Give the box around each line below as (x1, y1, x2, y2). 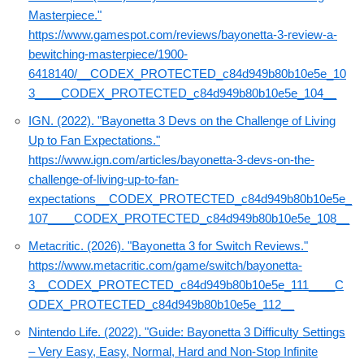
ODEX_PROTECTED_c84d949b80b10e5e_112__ (28, 297, 294, 312)
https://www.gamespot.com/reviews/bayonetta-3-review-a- (28, 28, 337, 42)
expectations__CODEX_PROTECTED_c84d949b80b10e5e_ (28, 192, 352, 206)
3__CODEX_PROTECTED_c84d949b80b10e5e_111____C (28, 278, 344, 292)
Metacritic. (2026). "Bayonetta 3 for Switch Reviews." (28, 239, 308, 253)
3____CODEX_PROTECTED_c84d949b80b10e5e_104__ (28, 86, 336, 101)
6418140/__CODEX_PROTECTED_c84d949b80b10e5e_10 (28, 67, 346, 81)
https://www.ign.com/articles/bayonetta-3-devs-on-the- (28, 153, 314, 167)
